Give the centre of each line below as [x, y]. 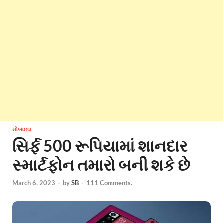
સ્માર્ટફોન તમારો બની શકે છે [101, 165]
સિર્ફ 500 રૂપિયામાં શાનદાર [100, 146]
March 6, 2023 [34, 182]
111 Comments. [109, 182]
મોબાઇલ [22, 130]
